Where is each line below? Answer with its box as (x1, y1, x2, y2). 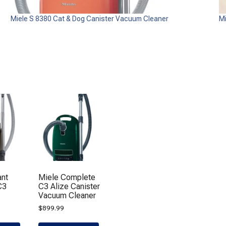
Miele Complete (38, 172, 96, 182)
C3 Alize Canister (38, 181, 100, 191)
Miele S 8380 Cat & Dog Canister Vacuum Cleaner (11, 14, 169, 23)
